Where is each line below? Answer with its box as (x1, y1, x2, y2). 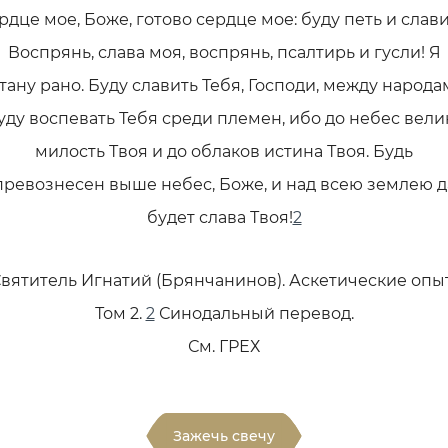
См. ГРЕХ (188, 337, 260, 356)
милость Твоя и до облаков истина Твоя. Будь (35, 142, 413, 161)
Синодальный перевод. (154, 304, 354, 323)
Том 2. (94, 304, 146, 323)
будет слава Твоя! (146, 208, 293, 227)
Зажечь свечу (173, 427, 275, 445)
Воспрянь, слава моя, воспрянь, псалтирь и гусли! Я (7, 43, 441, 62)
